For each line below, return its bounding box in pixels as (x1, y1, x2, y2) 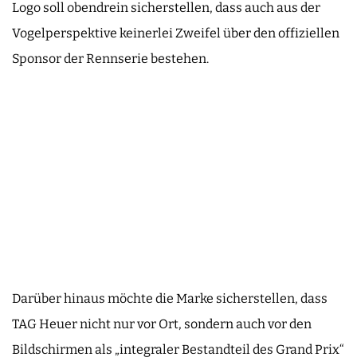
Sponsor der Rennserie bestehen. (12, 51, 209, 67)
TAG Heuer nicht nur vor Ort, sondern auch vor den (12, 316, 312, 332)
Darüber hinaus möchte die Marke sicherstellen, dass (12, 291, 328, 307)
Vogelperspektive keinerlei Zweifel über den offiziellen (12, 25, 339, 41)
